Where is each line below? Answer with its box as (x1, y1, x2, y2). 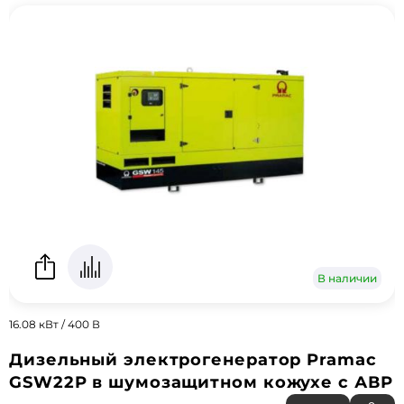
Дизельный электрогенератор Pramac (9, 350, 377, 370)
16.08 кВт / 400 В (9, 317, 100, 331)
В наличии (317, 271, 377, 285)
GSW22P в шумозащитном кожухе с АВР (9, 372, 393, 392)
